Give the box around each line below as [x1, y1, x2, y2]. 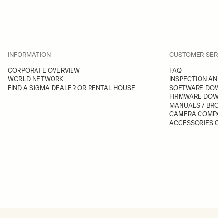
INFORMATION [8, 51, 51, 59]
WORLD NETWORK [8, 75, 64, 83]
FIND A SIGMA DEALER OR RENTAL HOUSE [8, 84, 135, 92]
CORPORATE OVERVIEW [8, 67, 80, 74]
